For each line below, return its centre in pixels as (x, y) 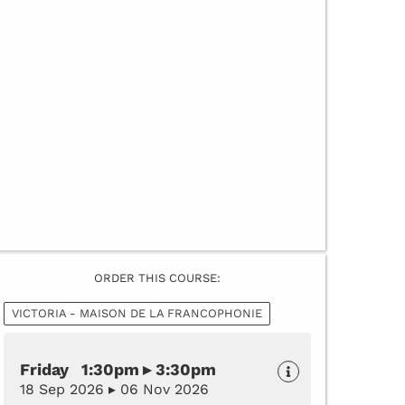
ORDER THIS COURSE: (157, 278)
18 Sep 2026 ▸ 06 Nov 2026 (114, 389)
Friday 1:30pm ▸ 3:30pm (118, 369)
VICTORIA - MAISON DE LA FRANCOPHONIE (137, 313)
